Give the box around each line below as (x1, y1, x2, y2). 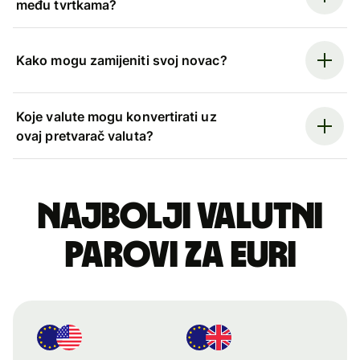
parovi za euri (64, 236, 296, 274)
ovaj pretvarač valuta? (16, 127, 153, 144)
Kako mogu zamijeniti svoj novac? (16, 52, 227, 69)
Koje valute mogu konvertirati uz (16, 108, 217, 125)
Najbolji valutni (38, 198, 322, 235)
